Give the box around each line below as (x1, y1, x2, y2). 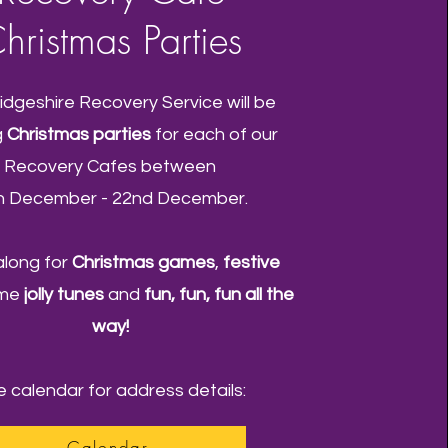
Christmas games (71, 253, 215, 272)
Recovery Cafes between (4, 157, 217, 176)
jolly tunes (24, 285, 105, 304)
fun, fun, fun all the (144, 285, 295, 304)
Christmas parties (7, 125, 152, 144)
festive (222, 253, 280, 272)
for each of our (151, 125, 279, 144)
